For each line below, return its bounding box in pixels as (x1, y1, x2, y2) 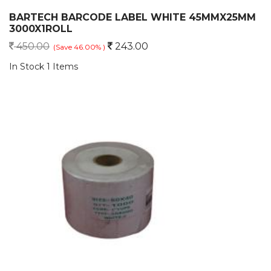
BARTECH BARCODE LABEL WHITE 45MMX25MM (9, 11, 256, 23)
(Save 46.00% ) (53, 42, 105, 51)
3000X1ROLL (9, 23, 73, 34)
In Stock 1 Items (9, 61, 78, 72)
